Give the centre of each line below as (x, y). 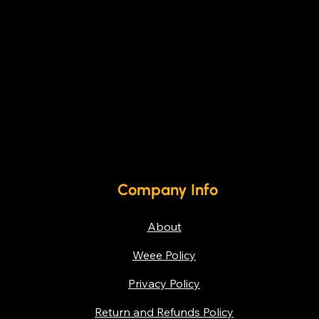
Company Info (167, 190)
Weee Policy (164, 255)
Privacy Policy (164, 284)
